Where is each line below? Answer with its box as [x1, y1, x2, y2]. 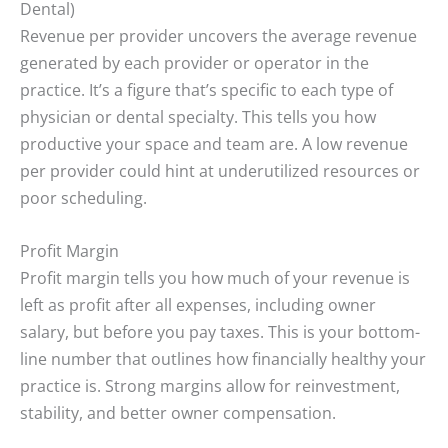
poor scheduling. [20, 185, 151, 209]
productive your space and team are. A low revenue [20, 131, 408, 155]
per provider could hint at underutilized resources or [20, 158, 420, 182]
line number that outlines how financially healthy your [20, 346, 426, 370]
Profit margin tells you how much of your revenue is [20, 265, 410, 289]
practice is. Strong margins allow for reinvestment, [20, 373, 400, 397]
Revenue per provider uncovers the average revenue [20, 23, 417, 47]
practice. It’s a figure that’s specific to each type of [20, 77, 393, 101]
